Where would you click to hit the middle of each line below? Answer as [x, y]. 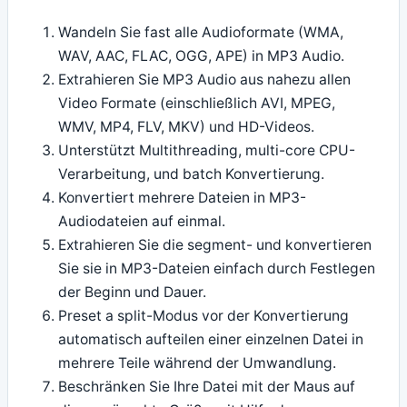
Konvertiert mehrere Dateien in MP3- [183, 198]
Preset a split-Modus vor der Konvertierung [204, 316]
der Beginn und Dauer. [133, 293]
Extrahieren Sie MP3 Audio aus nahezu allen [205, 80]
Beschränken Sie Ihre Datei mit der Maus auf [207, 387]
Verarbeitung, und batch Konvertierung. [192, 174]
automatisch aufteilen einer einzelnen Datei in [211, 340]
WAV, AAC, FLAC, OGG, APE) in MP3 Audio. [202, 56]
